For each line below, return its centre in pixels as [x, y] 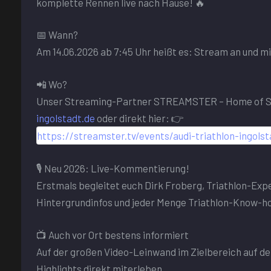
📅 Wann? [57, 34]
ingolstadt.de [66, 118]
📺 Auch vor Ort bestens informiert [113, 234]
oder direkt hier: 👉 [139, 118]
